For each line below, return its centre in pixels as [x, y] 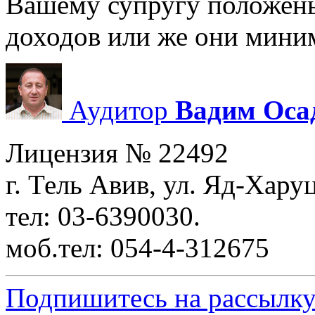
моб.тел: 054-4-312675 [137, 248]
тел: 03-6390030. [103, 217]
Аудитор [118, 110]
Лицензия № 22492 [117, 153]
